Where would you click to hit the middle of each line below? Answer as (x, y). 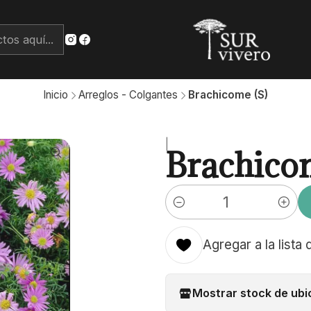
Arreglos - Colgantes (128, 95)
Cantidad (188, 211)
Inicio (56, 95)
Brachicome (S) (228, 95)
